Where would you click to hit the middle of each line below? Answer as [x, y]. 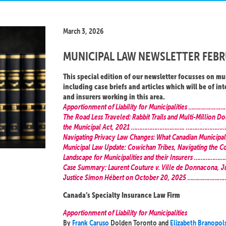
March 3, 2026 [83, 31]
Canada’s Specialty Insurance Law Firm [122, 195]
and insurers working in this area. [114, 97]
